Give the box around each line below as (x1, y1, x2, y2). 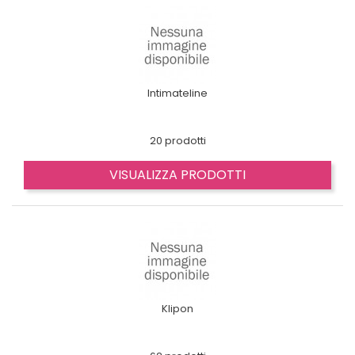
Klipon (162, 301, 193, 316)
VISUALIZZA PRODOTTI (109, 166, 246, 184)
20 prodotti (149, 133, 206, 148)
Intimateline (147, 86, 208, 101)
